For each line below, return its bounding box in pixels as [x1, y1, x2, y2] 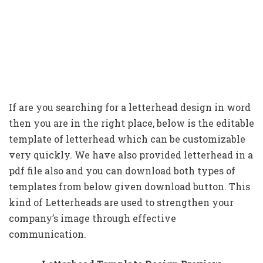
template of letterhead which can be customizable [9, 133, 245, 145]
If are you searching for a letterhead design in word [9, 101, 251, 113]
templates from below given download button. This [9, 180, 250, 193]
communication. [9, 228, 86, 240]
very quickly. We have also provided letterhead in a [9, 149, 253, 161]
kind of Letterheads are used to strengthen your [9, 196, 234, 208]
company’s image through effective [9, 212, 176, 224]
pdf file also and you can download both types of [9, 164, 235, 177]
